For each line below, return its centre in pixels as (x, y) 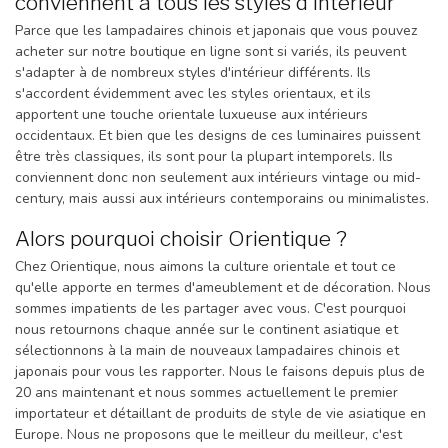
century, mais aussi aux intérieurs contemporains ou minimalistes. (222, 199)
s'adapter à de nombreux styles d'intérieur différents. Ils (193, 73)
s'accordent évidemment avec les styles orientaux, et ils (193, 94)
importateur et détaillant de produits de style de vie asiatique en (220, 414)
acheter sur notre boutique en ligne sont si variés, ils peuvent (210, 52)
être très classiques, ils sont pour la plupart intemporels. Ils (204, 157)
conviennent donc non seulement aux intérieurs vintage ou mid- (218, 178)
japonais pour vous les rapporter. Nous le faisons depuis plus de (220, 372)
